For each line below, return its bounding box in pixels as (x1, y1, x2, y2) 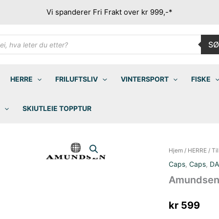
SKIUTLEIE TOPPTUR (22, 104, 92, 112)
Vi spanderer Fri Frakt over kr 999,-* (46, 7, 173, 17)
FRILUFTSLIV (55, 75, 98, 83)
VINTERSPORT (120, 75, 169, 83)
